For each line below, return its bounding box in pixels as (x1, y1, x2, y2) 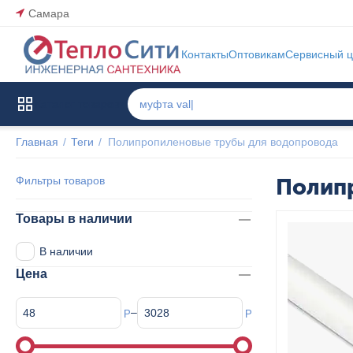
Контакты (181, 48, 229, 61)
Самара (28, 6, 69, 20)
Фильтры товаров (16, 174, 105, 187)
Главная (16, 136, 58, 148)
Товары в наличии (16, 212, 132, 225)
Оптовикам (229, 48, 285, 61)
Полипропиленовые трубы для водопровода (108, 136, 338, 148)
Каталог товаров (35, 98, 119, 110)
